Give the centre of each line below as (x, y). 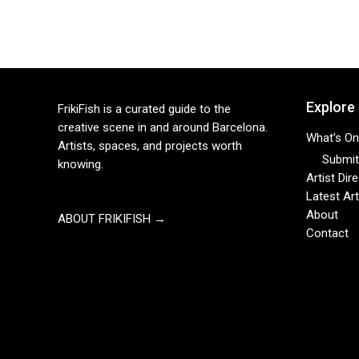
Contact (327, 234)
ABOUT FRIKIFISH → (112, 219)
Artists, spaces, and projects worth (150, 146)
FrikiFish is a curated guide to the (144, 109)
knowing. (81, 165)
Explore (331, 107)
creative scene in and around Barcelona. (163, 128)
